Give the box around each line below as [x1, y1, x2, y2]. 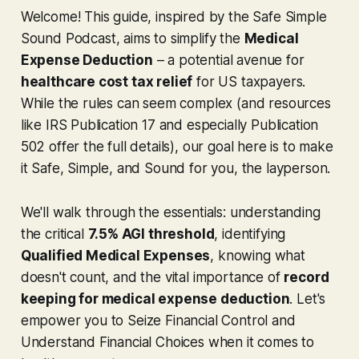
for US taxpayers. [192, 73, 306, 90]
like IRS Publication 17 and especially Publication [20, 116, 319, 133]
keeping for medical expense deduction [20, 290, 290, 307]
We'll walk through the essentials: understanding [20, 204, 321, 220]
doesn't [20, 268, 67, 285]
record [284, 268, 329, 285]
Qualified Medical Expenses [20, 247, 211, 264]
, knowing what [210, 247, 305, 264]
